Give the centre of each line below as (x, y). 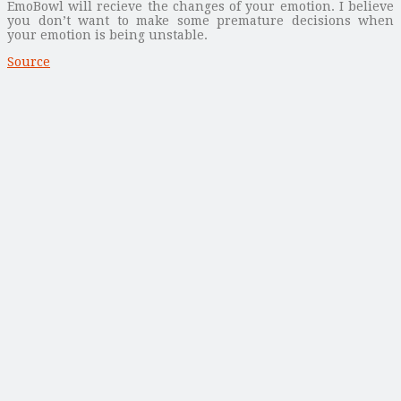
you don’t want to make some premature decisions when (200, 20)
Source (29, 61)
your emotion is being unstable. (107, 34)
